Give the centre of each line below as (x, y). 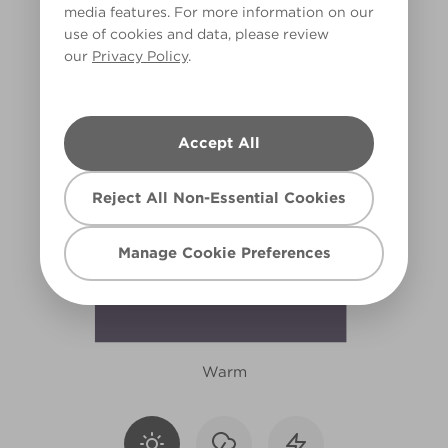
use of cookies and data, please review (196, 34)
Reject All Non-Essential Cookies (219, 198)
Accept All (219, 143)
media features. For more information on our (219, 12)
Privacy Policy (140, 56)
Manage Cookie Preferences (224, 253)
